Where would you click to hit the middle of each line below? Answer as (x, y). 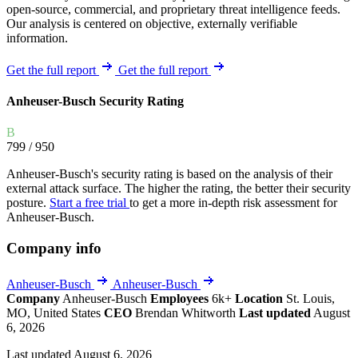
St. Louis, (310, 298)
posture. (28, 203)
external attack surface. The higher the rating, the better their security (179, 189)
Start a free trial (89, 203)
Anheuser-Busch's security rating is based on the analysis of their (169, 174)
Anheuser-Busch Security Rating (95, 101)
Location (259, 298)
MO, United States (55, 312)
